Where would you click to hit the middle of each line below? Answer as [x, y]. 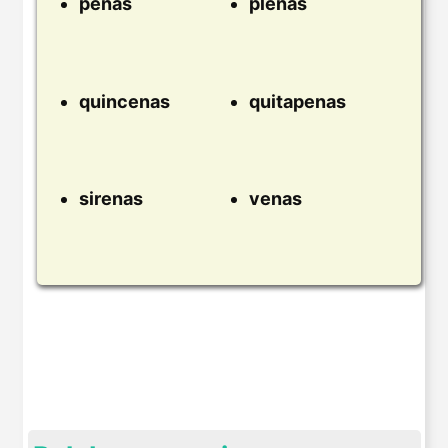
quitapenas [297, 101]
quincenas [124, 101]
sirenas [111, 199]
